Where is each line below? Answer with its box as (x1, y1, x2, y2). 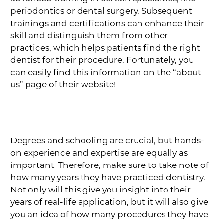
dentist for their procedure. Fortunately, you (10, 54, 194, 65)
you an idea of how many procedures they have (10, 208, 208, 219)
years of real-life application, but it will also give (10, 196, 208, 207)
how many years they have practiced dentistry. (10, 171, 205, 182)
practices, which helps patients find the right (10, 42, 200, 53)
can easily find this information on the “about (10, 66, 201, 77)
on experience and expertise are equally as (10, 147, 188, 158)
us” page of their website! (10, 79, 116, 89)
